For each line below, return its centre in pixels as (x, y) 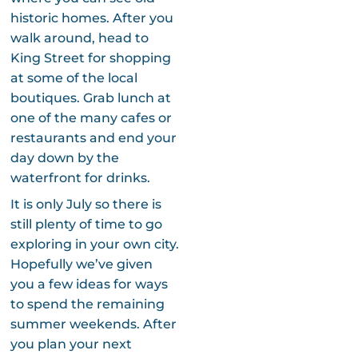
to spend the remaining (87, 304)
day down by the (64, 157)
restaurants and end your (93, 137)
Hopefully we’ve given (81, 264)
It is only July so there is (86, 204)
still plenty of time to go (86, 224)
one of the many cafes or (91, 117)
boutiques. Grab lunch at (90, 97)
